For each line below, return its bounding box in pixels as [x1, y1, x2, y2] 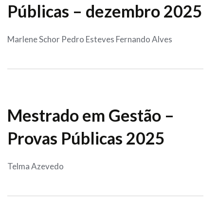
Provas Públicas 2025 [7, 128, 165, 148]
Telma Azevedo [7, 161, 64, 172]
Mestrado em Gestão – [7, 105, 174, 126]
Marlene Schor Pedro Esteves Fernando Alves [7, 34, 172, 45]
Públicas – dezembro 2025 [7, 1, 202, 21]
